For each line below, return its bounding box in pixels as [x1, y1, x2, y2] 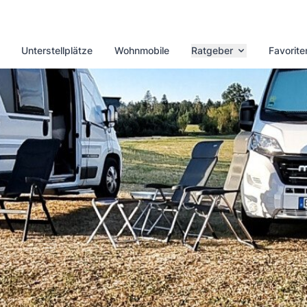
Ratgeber [191, 45, 233, 56]
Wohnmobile [114, 45, 169, 56]
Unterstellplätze [21, 45, 93, 56]
